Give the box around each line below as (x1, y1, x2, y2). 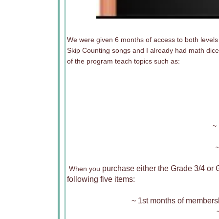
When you (67, 165, 100, 173)
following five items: (67, 175, 135, 183)
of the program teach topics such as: (67, 57, 180, 65)
